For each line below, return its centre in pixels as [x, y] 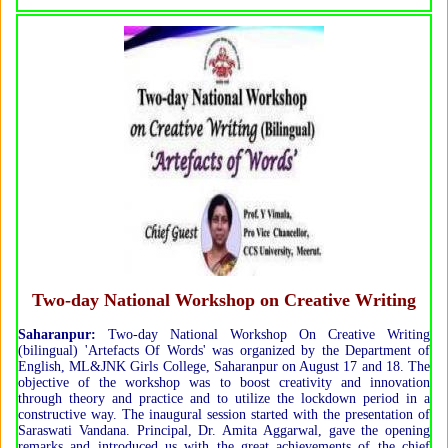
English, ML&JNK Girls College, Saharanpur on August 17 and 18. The [224, 366]
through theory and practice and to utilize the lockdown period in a [224, 398]
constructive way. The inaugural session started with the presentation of [224, 414]
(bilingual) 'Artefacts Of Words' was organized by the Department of [224, 350]
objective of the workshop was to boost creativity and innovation [224, 382]
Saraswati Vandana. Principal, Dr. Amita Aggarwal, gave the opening [224, 430]
